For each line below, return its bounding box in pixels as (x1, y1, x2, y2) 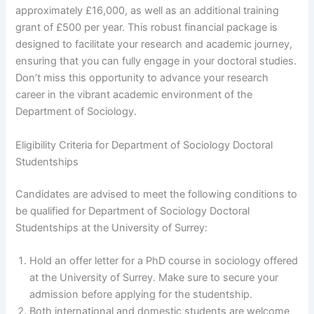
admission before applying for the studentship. (29, 287, 253, 301)
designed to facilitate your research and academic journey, (15, 38, 293, 51)
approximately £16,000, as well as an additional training (15, 4, 280, 18)
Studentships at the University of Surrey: (15, 221, 208, 234)
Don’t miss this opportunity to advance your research (15, 71, 269, 85)
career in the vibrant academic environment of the (15, 88, 253, 102)
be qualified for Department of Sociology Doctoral (15, 204, 250, 217)
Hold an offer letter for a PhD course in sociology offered (29, 254, 299, 267)
